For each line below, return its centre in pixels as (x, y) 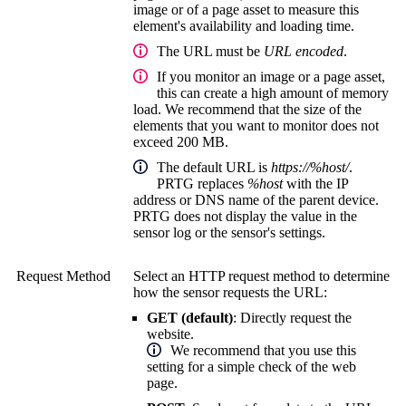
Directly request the (296, 318)
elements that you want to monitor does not (256, 126)
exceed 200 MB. (181, 142)
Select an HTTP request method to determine (261, 276)
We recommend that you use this (263, 350)
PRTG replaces (202, 184)
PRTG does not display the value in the (245, 216)
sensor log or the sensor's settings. (229, 232)
